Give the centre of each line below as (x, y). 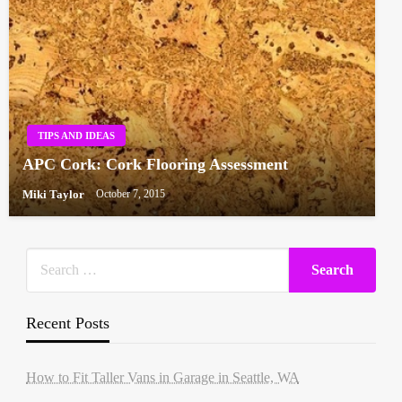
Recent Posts (67, 323)
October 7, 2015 (131, 194)
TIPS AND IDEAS (76, 136)
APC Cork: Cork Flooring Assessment (155, 165)
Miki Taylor (55, 194)
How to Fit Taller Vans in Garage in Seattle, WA (162, 377)
